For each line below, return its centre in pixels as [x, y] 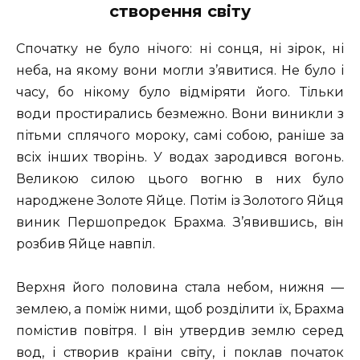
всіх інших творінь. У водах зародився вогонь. [180, 157]
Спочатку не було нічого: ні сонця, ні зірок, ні [180, 48]
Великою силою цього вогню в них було [180, 178]
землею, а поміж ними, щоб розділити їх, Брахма [180, 309]
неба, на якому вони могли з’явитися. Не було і [180, 70]
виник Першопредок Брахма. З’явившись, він [180, 222]
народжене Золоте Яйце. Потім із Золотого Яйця [180, 200]
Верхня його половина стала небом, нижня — [180, 288]
